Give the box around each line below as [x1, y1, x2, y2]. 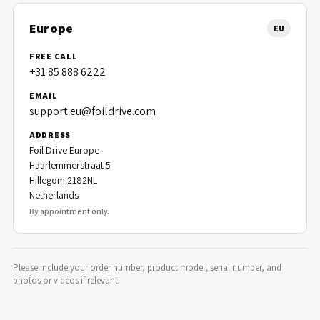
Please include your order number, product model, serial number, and [13, 261, 281, 274]
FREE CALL [29, 51, 78, 61]
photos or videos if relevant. [13, 274, 120, 286]
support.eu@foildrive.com [29, 104, 156, 119]
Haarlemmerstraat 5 [29, 159, 111, 171]
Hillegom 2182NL [29, 174, 97, 186]
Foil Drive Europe [29, 144, 99, 156]
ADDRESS [29, 129, 71, 140]
